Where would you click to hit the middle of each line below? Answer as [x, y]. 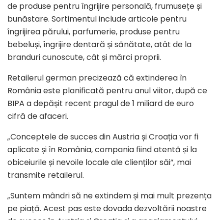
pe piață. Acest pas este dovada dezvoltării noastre [107, 209]
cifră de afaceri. [38, 116]
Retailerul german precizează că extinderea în [97, 78]
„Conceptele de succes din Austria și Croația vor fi [103, 137]
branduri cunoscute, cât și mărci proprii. [84, 57]
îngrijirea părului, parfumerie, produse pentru [94, 32]
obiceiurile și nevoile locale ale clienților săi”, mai [99, 163]
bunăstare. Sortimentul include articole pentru [97, 19]
